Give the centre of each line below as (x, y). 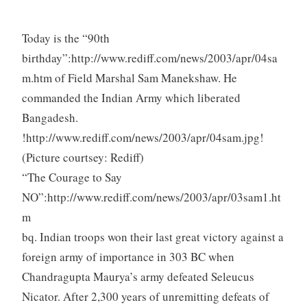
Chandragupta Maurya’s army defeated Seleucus (138, 276)
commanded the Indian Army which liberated (131, 97)
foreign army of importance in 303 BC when (128, 256)
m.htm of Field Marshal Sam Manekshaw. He (129, 77)
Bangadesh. (50, 117)
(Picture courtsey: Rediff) (83, 157)
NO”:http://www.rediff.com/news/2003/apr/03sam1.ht (151, 197)
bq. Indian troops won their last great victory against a (152, 236)
